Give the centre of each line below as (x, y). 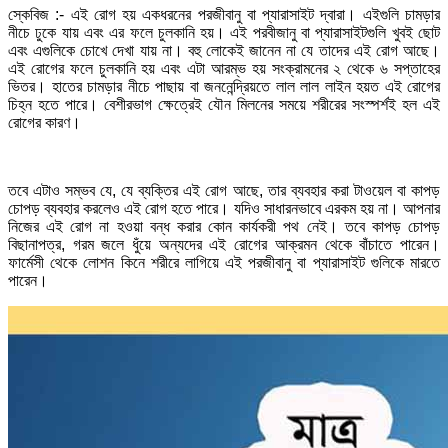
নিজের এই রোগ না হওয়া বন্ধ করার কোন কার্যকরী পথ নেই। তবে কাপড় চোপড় (224, 226)
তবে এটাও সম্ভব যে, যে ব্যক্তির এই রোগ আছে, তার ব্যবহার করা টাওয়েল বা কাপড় (224, 190)
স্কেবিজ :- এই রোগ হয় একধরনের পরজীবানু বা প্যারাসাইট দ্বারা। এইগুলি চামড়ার (224, 14)
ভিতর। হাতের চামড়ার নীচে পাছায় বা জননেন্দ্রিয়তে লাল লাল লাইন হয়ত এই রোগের (224, 86)
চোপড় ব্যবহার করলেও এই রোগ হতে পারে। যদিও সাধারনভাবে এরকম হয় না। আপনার (224, 208)
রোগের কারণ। (44, 122)
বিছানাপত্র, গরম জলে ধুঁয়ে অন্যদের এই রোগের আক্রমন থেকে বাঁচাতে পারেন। (224, 244)
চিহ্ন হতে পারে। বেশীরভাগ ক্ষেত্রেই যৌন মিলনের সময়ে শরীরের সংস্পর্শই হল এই (224, 104)
